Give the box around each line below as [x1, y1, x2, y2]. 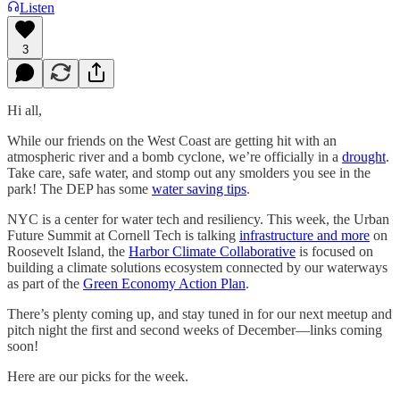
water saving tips [152, 180, 246, 196]
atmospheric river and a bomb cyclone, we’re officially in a [7, 148, 342, 164]
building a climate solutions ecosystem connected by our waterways [7, 259, 387, 275]
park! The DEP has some [7, 180, 152, 196]
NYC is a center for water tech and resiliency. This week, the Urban [7, 211, 389, 227]
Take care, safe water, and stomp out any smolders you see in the [7, 164, 371, 180]
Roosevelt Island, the [7, 243, 129, 259]
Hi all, [7, 102, 42, 118]
